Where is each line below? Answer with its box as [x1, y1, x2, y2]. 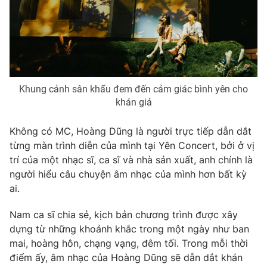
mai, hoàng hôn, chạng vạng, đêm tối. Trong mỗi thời [10, 237, 248, 249]
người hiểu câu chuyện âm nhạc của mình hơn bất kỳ [10, 167, 247, 180]
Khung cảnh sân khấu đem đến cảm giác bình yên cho [19, 83, 248, 95]
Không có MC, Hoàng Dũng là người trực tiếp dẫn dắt [10, 125, 252, 137]
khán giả [115, 96, 152, 108]
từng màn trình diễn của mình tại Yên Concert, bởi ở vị [10, 139, 254, 151]
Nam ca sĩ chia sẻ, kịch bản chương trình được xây [10, 208, 238, 221]
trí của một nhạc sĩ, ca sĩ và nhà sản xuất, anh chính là [10, 153, 253, 166]
